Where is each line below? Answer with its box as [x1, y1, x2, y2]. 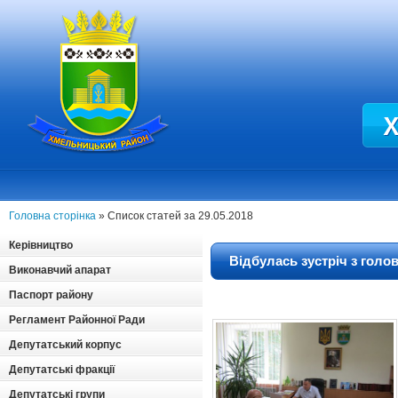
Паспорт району [9, 289, 93, 301]
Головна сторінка [9, 210, 96, 222]
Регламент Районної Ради [9, 314, 145, 326]
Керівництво [9, 239, 73, 251]
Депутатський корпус [9, 338, 122, 351]
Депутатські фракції [9, 363, 115, 376]
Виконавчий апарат [9, 264, 111, 276]
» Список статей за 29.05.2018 [96, 210, 253, 222]
